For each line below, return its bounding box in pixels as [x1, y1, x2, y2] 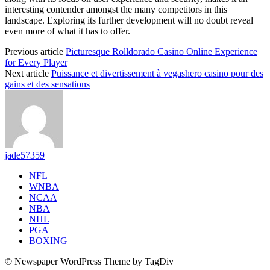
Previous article [5, 46, 63, 57]
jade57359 [5, 149, 45, 160]
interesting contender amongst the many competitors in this [5, 4, 227, 14]
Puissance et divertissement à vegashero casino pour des [51, 67, 263, 78]
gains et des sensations [5, 78, 90, 89]
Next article [5, 67, 49, 78]
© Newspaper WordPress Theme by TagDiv [5, 256, 174, 266]
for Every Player [5, 57, 67, 67]
